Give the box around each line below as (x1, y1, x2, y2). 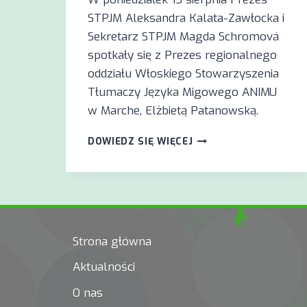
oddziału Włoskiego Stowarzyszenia (88, 65, 279, 82)
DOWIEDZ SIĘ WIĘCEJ (88, 134, 193, 147)
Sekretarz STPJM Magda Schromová (88, 28, 279, 45)
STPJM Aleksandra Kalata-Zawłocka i (88, 10, 284, 26)
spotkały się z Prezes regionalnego (88, 47, 277, 63)
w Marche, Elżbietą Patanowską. (88, 102, 258, 119)
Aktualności (73, 259, 136, 275)
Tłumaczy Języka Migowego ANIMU (88, 84, 277, 100)
